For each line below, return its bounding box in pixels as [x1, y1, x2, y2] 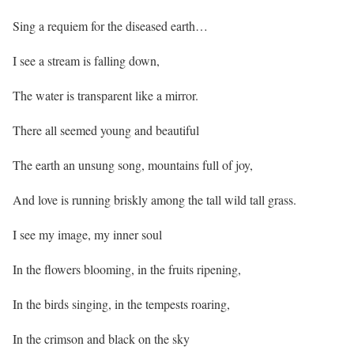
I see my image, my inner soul [13, 226, 162, 243]
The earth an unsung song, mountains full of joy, [13, 156, 253, 174]
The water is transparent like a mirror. [13, 87, 198, 104]
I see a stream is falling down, [13, 52, 160, 70]
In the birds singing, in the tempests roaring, [13, 296, 230, 313]
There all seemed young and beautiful [13, 122, 199, 139]
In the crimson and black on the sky [13, 330, 190, 348]
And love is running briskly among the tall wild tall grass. [13, 191, 296, 209]
